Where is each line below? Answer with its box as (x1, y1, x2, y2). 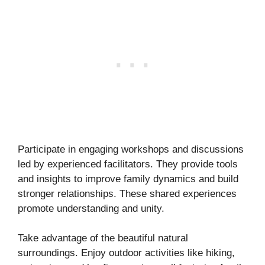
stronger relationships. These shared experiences (18, 188, 237, 199)
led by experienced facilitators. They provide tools (18, 158, 238, 170)
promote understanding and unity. (18, 202, 164, 214)
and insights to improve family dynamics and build (18, 173, 238, 185)
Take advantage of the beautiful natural (18, 232, 188, 244)
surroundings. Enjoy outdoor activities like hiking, (18, 247, 235, 258)
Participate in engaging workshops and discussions (18, 143, 244, 155)
